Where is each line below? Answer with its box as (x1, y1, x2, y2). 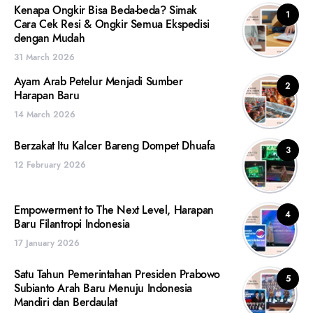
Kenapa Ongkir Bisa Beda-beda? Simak (14, 3, 198, 18)
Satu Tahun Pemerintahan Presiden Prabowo (14, 267, 221, 282)
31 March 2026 (14, 52, 75, 63)
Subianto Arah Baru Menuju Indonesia (14, 281, 193, 296)
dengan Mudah (14, 31, 85, 46)
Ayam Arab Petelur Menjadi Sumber (14, 74, 183, 89)
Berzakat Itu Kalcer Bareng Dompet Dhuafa (14, 138, 215, 154)
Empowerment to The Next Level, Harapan (14, 203, 214, 218)
